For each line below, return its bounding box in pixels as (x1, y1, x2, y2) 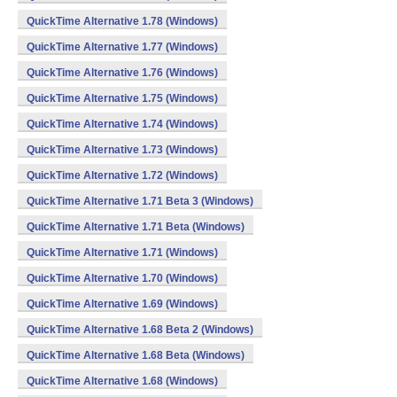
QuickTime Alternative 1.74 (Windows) (27, 118, 218, 130)
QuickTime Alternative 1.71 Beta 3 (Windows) (27, 195, 253, 207)
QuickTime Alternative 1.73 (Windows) (27, 144, 218, 156)
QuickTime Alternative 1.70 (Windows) (27, 272, 218, 284)
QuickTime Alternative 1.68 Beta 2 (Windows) (27, 323, 253, 336)
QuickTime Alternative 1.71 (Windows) (27, 246, 218, 259)
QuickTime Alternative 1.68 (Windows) (27, 375, 218, 387)
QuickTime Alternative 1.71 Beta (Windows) (27, 221, 245, 233)
